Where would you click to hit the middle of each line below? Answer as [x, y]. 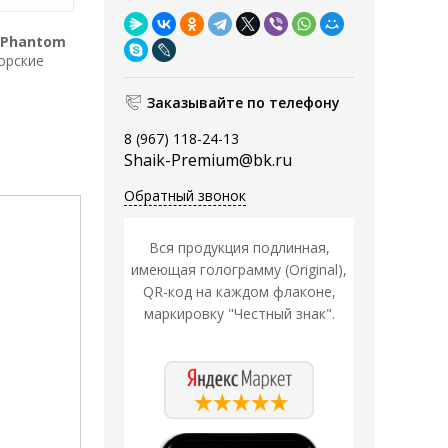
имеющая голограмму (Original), [239, 270]
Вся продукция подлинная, [239, 248]
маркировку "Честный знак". [239, 314]
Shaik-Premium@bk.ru [208, 160]
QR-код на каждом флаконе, [239, 292]
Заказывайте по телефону [243, 103]
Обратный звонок [185, 196]
